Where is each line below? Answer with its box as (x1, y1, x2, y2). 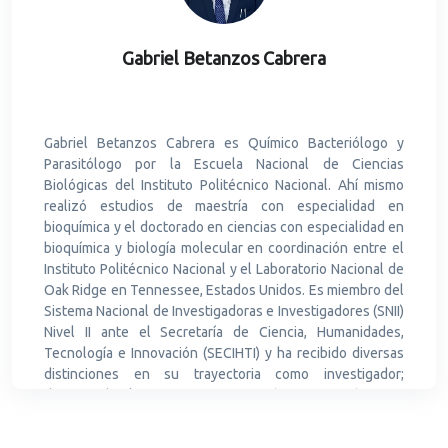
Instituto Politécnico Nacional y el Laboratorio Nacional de (44, 260, 404, 277)
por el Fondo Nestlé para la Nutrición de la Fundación (44, 407, 404, 424)
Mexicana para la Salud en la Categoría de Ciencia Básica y (44, 428, 404, 445)
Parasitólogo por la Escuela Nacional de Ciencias (44, 155, 404, 172)
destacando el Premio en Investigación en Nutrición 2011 (44, 386, 404, 403)
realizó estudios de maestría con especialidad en (44, 197, 404, 214)
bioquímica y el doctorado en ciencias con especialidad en (44, 218, 404, 235)
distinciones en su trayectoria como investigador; (44, 365, 404, 382)
